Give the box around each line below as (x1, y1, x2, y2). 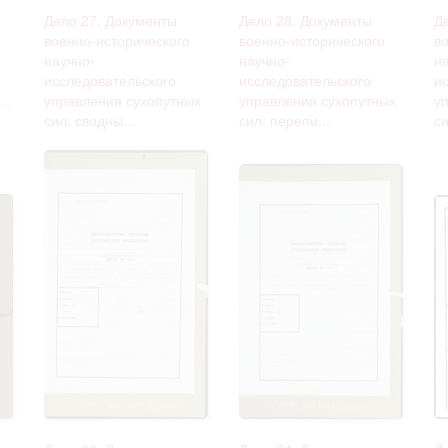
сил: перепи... (239, 109, 330, 130)
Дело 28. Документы (239, 9, 372, 30)
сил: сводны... (44, 109, 135, 130)
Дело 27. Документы (44, 9, 177, 30)
